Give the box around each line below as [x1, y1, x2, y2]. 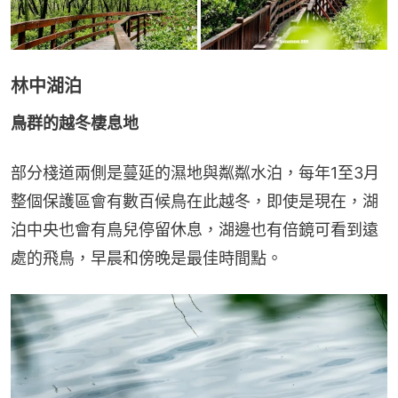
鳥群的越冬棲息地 [11, 114, 139, 133]
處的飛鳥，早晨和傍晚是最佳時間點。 [11, 249, 283, 268]
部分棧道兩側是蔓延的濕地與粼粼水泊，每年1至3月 [11, 163, 379, 183]
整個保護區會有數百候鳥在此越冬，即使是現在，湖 [11, 192, 378, 211]
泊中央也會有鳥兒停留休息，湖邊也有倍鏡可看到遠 [11, 220, 378, 240]
